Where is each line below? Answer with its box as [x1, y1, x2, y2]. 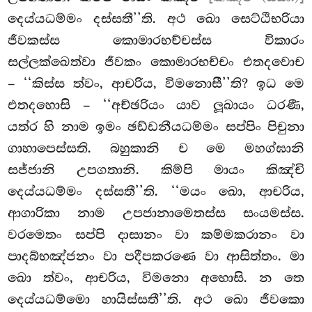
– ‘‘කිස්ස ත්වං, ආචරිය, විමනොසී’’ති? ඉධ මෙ [8, 76, 304, 92]
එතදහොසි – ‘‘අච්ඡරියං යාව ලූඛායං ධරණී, [8, 97, 304, 114]
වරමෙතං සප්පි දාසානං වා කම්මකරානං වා [8, 227, 304, 243]
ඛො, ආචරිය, [219, 184, 304, 200]
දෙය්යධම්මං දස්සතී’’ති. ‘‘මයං [8, 184, 219, 200]
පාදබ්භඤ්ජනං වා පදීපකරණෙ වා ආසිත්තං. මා [8, 249, 304, 265]
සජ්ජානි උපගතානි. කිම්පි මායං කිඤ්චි [8, 162, 304, 178]
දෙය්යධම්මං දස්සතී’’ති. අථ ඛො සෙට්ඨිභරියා [8, 11, 304, 27]
